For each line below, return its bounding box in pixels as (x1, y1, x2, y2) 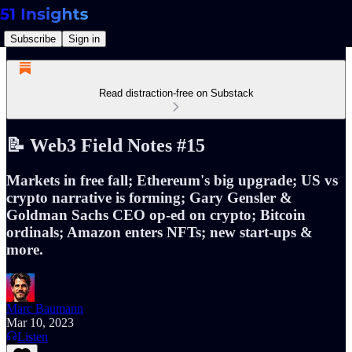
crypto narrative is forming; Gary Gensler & (6, 189, 292, 206)
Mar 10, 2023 (6, 315, 74, 329)
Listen (17, 329, 48, 343)
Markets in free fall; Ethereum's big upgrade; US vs (6, 171, 338, 189)
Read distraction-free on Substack (98, 87, 254, 99)
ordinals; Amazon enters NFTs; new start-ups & (6, 223, 313, 240)
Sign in (68, 32, 100, 45)
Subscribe (10, 32, 56, 45)
